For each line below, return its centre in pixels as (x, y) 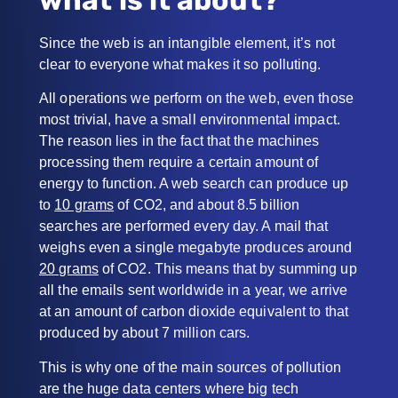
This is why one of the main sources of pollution (190, 367)
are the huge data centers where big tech (169, 388)
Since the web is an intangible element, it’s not (187, 43)
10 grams (84, 205)
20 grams (69, 269)
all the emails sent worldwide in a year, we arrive (194, 291)
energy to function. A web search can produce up (194, 184)
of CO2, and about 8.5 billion (207, 205)
